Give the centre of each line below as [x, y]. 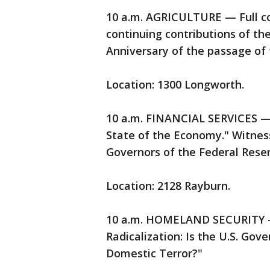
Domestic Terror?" [154, 253]
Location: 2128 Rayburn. [168, 186]
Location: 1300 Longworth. [175, 84]
